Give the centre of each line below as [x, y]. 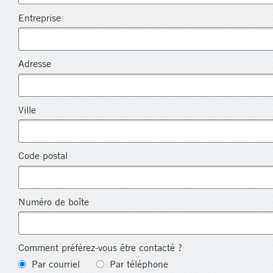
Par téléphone [138, 264]
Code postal [43, 156]
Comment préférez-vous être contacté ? [100, 248]
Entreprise [40, 17]
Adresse [35, 64]
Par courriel [54, 264]
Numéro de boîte [54, 201]
